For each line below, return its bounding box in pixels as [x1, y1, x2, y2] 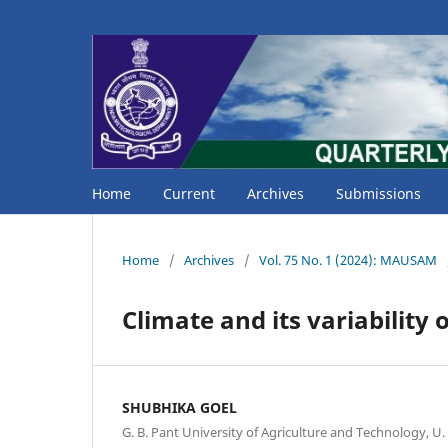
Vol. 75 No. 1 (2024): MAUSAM [259, 250, 437, 269]
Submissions [336, 183, 421, 203]
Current [163, 183, 215, 203]
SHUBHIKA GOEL [122, 397, 237, 417]
